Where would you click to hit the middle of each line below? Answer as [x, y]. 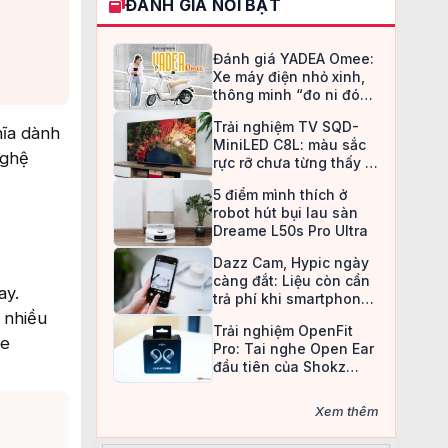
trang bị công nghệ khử [294, 384]
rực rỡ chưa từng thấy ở [293, 162]
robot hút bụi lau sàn [285, 212]
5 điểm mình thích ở [280, 194]
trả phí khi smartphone [291, 298]
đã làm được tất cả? [280, 316]
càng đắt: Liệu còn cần [291, 280]
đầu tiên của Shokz [279, 366]
